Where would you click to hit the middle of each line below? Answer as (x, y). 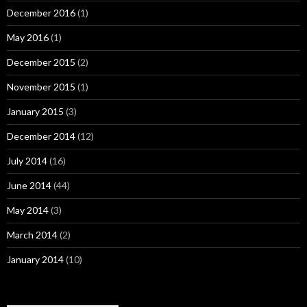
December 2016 (41, 12)
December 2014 (41, 136)
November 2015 (41, 86)
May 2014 (28, 210)
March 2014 (32, 234)
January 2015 (35, 111)
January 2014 (35, 259)
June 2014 (29, 185)
